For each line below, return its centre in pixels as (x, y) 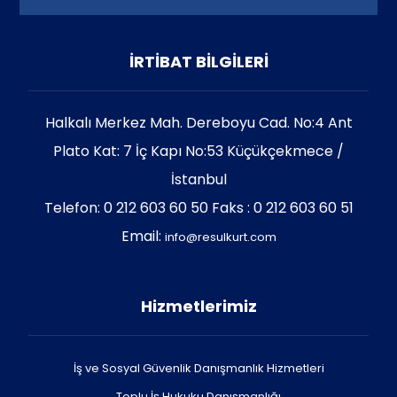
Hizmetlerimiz (198, 306)
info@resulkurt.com (220, 237)
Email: (143, 236)
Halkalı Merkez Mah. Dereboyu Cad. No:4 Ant (198, 123)
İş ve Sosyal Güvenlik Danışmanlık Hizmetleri (198, 368)
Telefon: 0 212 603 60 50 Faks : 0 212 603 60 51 (198, 208)
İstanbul (198, 179)
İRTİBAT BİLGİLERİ (198, 62)
